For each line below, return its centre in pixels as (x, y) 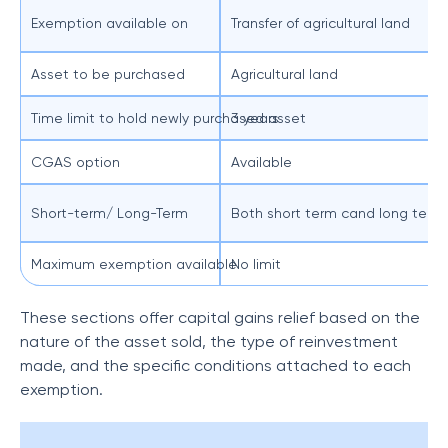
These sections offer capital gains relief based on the (220, 317)
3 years (255, 118)
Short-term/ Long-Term (109, 213)
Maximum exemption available (134, 264)
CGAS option (75, 162)
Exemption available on (109, 23)
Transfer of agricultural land (320, 23)
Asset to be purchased (108, 74)
